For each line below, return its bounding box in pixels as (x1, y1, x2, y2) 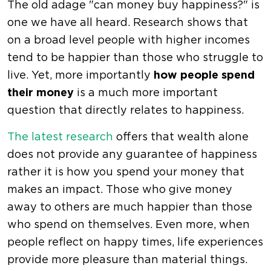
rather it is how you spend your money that (7, 167, 244, 178)
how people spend (154, 70, 255, 82)
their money (7, 88, 74, 99)
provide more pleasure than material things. (7, 255, 247, 266)
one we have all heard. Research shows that (7, 18, 248, 29)
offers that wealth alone (113, 132, 249, 143)
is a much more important (74, 88, 218, 99)
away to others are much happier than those (7, 202, 252, 214)
